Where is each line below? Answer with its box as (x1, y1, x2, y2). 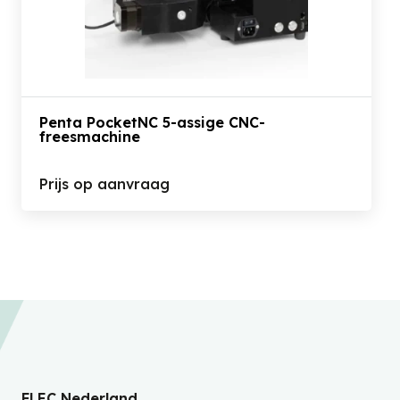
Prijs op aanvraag (39, 175, 170, 193)
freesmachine (39, 128, 140, 146)
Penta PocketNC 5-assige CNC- (39, 113, 265, 131)
